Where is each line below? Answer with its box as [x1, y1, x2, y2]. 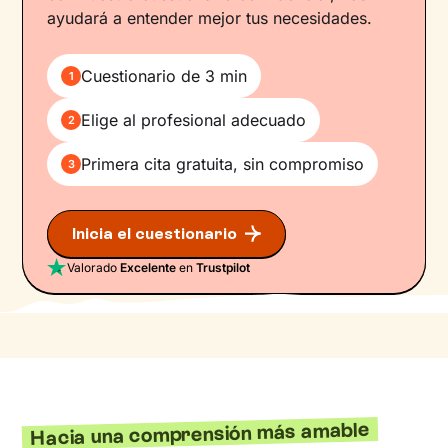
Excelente [120, 259, 177, 275]
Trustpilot [196, 259, 251, 275]
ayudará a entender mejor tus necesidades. [47, 7, 373, 28]
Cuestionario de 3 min [81, 65, 248, 86]
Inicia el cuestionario [72, 224, 238, 243]
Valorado [67, 259, 121, 275]
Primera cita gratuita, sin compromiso [81, 153, 365, 174]
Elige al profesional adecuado [81, 109, 307, 130]
